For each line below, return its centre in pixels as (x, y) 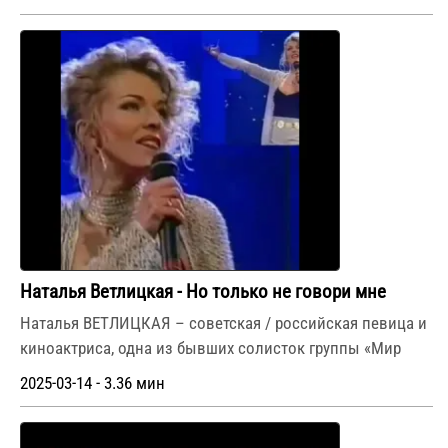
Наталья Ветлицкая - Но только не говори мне (203, 291)
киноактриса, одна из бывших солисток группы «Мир (210, 347)
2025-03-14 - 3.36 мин (92, 383)
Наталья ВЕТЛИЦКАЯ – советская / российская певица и (223, 322)
